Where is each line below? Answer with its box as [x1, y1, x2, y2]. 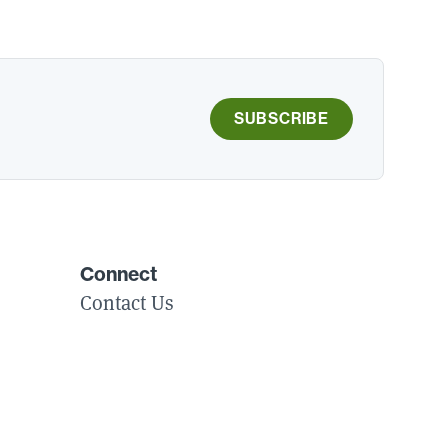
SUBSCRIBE [233, 109, 329, 128]
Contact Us [80, 289, 174, 316]
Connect [80, 262, 157, 286]
